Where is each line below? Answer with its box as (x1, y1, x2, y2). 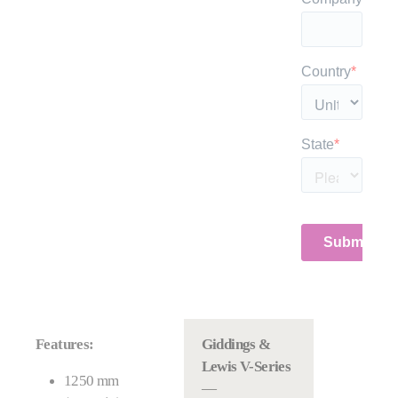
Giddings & (201, 336, 271, 353)
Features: (36, 336, 94, 353)
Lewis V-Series (201, 358, 291, 375)
